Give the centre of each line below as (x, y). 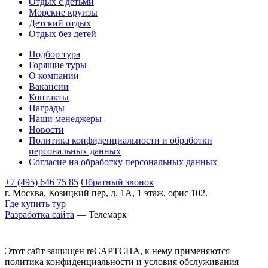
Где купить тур (35, 203)
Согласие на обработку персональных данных (123, 162)
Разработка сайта (39, 214)
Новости (46, 129)
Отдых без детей (63, 33)
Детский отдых (60, 23)
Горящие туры (58, 65)
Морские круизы (63, 12)
